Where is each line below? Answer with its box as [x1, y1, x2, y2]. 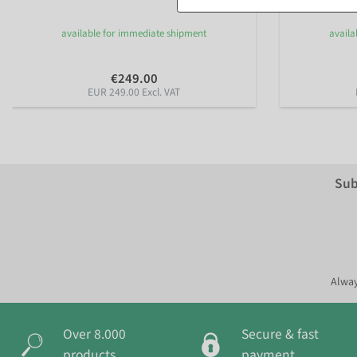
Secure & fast [241, 324, 319, 345]
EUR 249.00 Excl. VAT [88, 84, 180, 100]
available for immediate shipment [61, 25, 206, 41]
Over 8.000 [63, 324, 126, 345]
